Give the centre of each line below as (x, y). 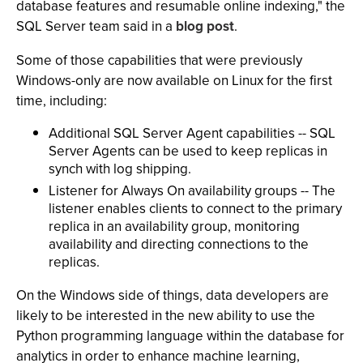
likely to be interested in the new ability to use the (166, 316)
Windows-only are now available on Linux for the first (174, 81)
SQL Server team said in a (96, 26)
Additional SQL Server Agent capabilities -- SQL (192, 133)
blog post (205, 26)
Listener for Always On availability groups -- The (192, 191)
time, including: (62, 101)
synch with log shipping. (120, 169)
